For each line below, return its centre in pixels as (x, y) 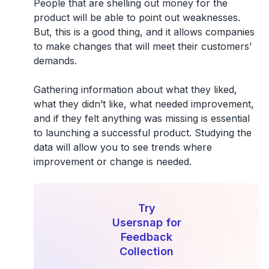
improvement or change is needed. (112, 162)
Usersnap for (147, 223)
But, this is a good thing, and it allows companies (144, 32)
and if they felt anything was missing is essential (141, 119)
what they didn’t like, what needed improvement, (144, 104)
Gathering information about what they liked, (135, 90)
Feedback (147, 237)
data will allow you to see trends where (122, 147)
